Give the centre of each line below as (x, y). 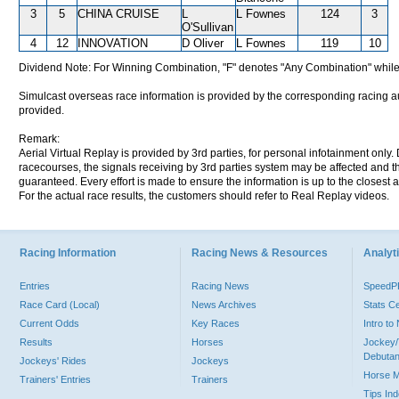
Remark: (39, 139)
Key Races (216, 323)
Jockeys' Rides (53, 361)
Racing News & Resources (260, 253)
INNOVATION (113, 43)
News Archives (224, 305)
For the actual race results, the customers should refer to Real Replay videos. (204, 196)
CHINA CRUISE (118, 14)
